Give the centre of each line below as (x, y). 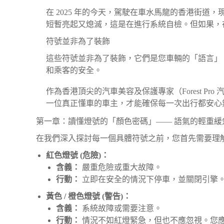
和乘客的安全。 (74, 70)
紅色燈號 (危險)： (77, 155)
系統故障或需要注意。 (121, 208)
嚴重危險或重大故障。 (121, 167)
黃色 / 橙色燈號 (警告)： (88, 196)
